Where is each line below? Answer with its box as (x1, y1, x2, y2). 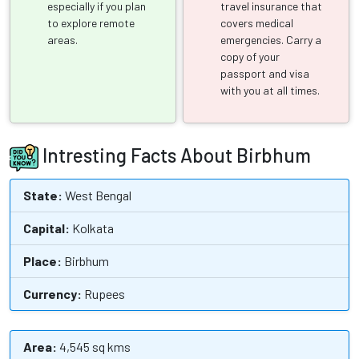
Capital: (23, 220, 70, 236)
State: (23, 187, 63, 203)
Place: (23, 252, 62, 268)
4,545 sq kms (57, 338, 131, 354)
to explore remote (47, 15, 135, 30)
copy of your (220, 49, 280, 63)
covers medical (220, 15, 294, 30)
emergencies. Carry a (220, 32, 322, 46)
